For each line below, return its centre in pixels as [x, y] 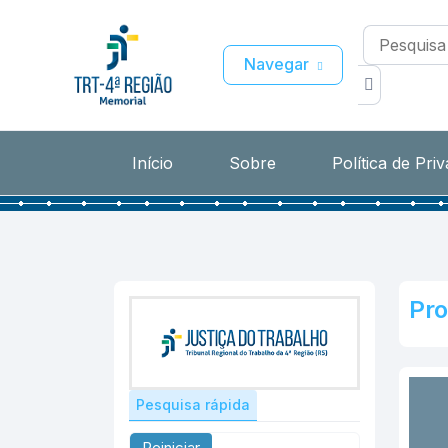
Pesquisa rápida [193, 404]
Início [152, 163]
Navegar [276, 63]
